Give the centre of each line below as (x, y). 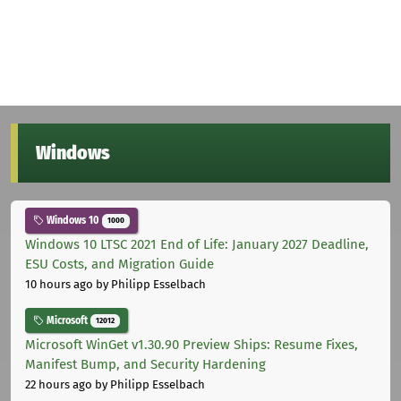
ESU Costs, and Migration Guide (119, 264)
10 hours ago (59, 285)
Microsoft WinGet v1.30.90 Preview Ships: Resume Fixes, (192, 344)
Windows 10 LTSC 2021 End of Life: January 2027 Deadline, (197, 245)
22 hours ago (59, 384)
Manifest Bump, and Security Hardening (145, 364)
